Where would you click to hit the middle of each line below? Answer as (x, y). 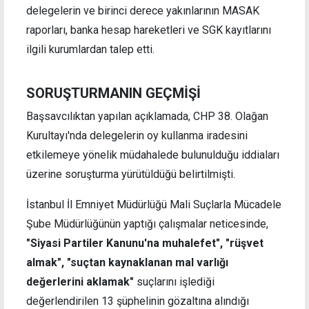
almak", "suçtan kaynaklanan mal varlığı (127, 262)
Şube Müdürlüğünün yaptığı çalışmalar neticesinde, (147, 223)
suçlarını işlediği (174, 281)
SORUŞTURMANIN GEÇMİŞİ (113, 93)
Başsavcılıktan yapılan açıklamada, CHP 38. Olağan (147, 116)
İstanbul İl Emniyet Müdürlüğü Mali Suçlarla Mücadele (154, 204)
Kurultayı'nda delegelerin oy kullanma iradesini (137, 135)
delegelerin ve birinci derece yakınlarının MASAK (143, 10)
